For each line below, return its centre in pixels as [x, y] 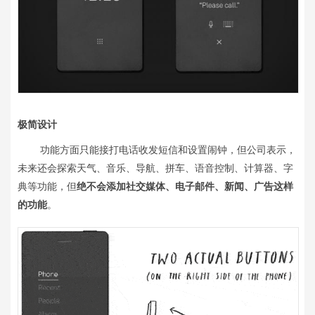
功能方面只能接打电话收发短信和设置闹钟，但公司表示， [157, 149]
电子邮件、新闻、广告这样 [234, 186]
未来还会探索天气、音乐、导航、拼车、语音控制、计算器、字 [155, 168]
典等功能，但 [47, 186]
